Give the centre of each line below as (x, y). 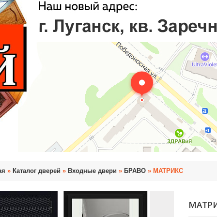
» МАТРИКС (164, 170)
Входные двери (92, 170)
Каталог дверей (37, 170)
